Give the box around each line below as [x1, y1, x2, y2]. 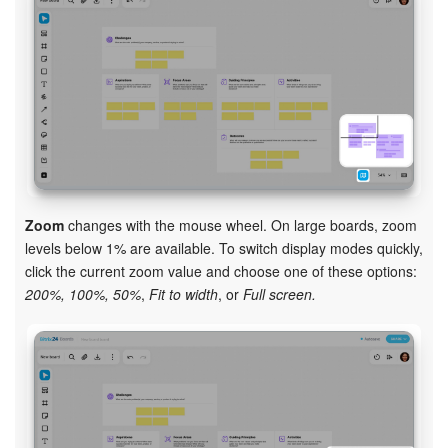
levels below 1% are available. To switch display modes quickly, [25, 238, 423, 259]
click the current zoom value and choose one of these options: [25, 261, 417, 282]
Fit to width [149, 284, 218, 305]
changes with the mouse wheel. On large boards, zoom [64, 215, 417, 236]
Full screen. [243, 284, 316, 305]
